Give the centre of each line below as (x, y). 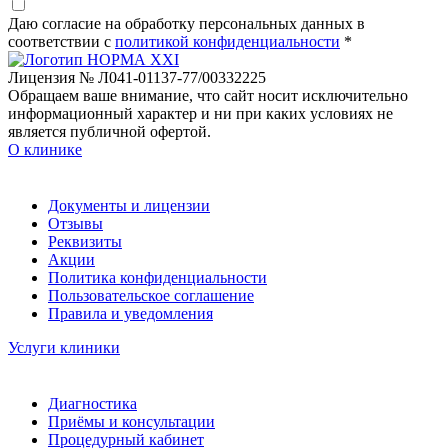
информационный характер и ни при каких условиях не (200, 113)
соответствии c (61, 41)
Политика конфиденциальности (157, 277)
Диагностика (92, 403)
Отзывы (75, 223)
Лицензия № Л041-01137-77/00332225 (137, 77)
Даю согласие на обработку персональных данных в (186, 23)
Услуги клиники (64, 347)
